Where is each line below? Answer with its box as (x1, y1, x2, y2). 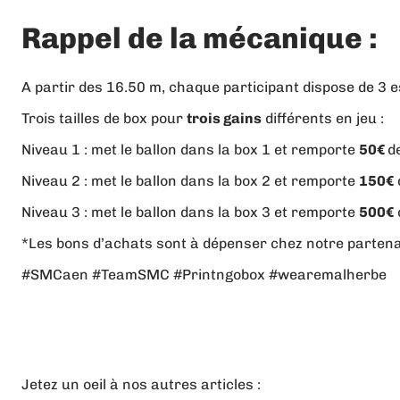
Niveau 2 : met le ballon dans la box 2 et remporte (21, 172, 359, 190)
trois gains (187, 110, 262, 128)
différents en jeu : (262, 110, 384, 128)
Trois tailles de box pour (21, 110, 187, 128)
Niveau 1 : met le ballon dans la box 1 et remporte (21, 141, 359, 159)
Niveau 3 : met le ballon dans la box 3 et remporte (21, 204, 359, 221)
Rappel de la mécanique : (21, 20, 384, 55)
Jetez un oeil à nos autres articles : (21, 376, 261, 394)
